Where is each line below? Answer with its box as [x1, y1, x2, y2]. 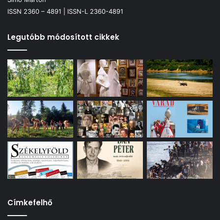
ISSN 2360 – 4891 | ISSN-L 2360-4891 [7, 7, 123, 16]
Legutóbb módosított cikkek [7, 32, 119, 43]
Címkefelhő [7, 197, 53, 208]
